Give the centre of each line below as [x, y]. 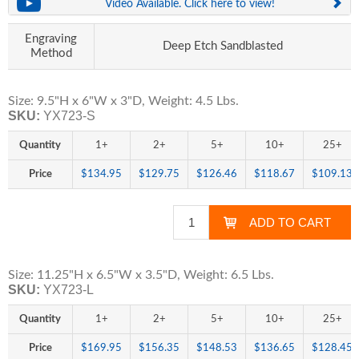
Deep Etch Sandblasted [223, 46]
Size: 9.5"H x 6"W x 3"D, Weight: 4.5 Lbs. [123, 101]
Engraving [51, 39]
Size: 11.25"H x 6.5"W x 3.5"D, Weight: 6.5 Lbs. [141, 275]
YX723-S [69, 116]
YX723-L [69, 290]
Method [51, 53]
